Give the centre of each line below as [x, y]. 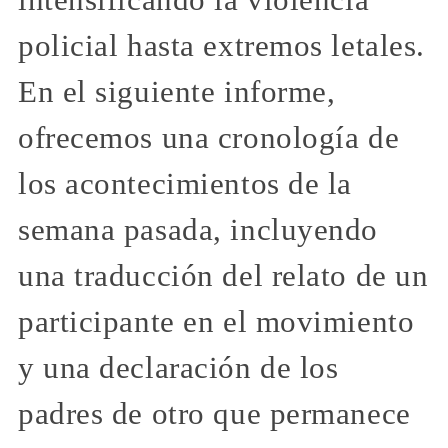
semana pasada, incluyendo [198, 230]
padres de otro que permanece [214, 414]
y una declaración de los [178, 368]
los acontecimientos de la [185, 184]
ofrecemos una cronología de [209, 138]
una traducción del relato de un [223, 276]
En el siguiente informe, [177, 92]
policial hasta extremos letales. [221, 46]
